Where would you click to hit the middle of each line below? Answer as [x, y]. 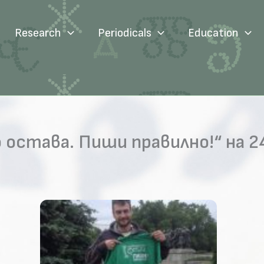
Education [213, 33]
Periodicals [125, 33]
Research [38, 33]
